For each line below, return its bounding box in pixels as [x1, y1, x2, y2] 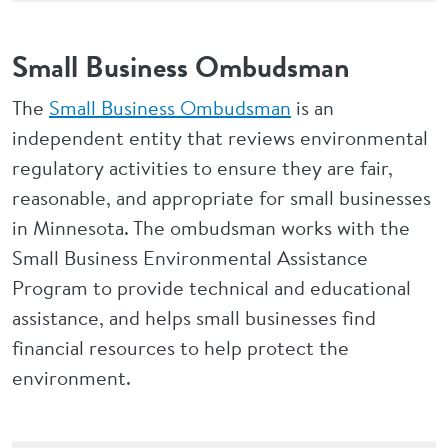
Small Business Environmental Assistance [12, 244, 368, 272]
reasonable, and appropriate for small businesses [12, 184, 431, 212]
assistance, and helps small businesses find [12, 304, 376, 332]
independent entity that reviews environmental [12, 124, 428, 152]
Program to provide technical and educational [12, 274, 411, 302]
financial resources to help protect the [12, 334, 349, 362]
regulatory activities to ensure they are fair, [12, 154, 393, 182]
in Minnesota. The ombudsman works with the [12, 214, 410, 242]
